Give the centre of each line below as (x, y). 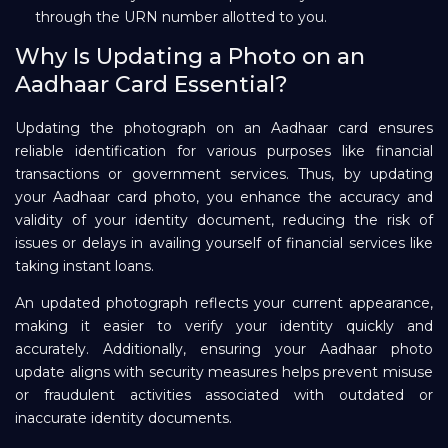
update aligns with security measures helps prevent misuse (224, 371)
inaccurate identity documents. (123, 417)
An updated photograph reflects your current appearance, (224, 302)
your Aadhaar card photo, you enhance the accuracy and (224, 196)
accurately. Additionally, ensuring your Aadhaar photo (224, 348)
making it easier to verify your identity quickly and (224, 325)
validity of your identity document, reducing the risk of (224, 219)
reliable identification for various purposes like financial (224, 150)
